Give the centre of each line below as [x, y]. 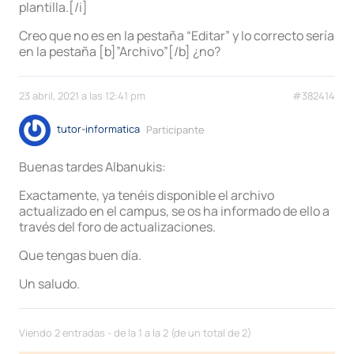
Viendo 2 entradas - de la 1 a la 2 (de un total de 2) [135, 332]
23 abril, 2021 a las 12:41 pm [82, 96]
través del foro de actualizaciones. [117, 227]
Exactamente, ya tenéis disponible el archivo [147, 196]
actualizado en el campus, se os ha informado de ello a [174, 211]
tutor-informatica [98, 129]
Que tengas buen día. [80, 256]
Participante [175, 129]
